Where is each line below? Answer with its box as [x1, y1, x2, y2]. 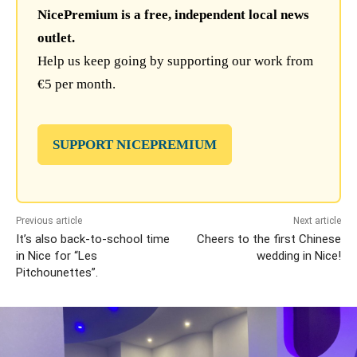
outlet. [37, 30, 75, 46]
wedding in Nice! [256, 249, 341, 264]
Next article [292, 215, 341, 227]
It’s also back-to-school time [16, 232, 170, 247]
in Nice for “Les [16, 249, 97, 264]
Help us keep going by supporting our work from [37, 53, 313, 69]
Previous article [16, 215, 82, 227]
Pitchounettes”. [16, 265, 98, 280]
